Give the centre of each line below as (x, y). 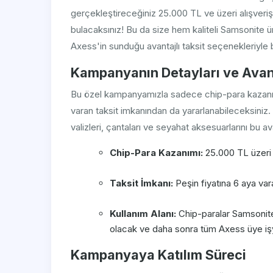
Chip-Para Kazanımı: (156, 153)
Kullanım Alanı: (143, 214)
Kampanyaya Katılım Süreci (158, 255)
